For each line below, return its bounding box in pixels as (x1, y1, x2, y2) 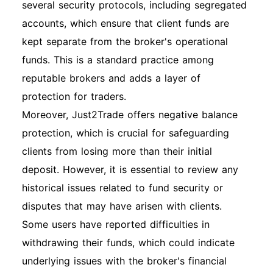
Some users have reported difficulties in (22, 218, 210, 230)
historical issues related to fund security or (22, 182, 223, 194)
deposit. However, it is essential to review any (22, 163, 238, 175)
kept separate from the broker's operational (22, 35, 228, 48)
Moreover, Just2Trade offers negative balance (22, 108, 238, 121)
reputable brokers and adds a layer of (22, 72, 200, 84)
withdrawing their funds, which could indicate (22, 236, 235, 249)
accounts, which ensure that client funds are (22, 17, 229, 29)
